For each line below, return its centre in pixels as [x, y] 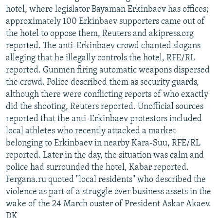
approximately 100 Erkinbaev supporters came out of [105, 21]
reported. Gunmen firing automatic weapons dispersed [108, 70]
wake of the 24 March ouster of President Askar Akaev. [109, 204]
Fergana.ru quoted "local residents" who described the [106, 180]
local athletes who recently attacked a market [91, 131]
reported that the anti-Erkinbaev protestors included [104, 119]
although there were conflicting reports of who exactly [107, 94]
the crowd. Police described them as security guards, [102, 82]
